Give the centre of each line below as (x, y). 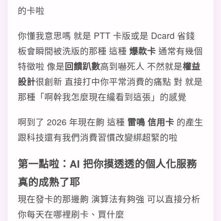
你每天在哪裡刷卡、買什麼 (71, 214)
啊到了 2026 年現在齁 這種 (73, 122)
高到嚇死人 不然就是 (141, 66)
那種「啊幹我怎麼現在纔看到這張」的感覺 (102, 96)
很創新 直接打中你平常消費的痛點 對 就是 (119, 81)
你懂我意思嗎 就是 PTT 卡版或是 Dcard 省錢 (106, 35)
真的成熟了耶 (49, 182)
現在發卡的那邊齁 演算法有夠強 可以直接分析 (109, 199)
